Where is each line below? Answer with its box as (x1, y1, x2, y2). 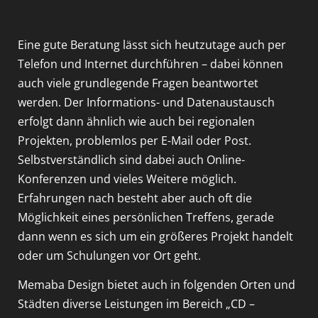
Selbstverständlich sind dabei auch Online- (18, 151, 245, 168)
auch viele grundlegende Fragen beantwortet (18, 75, 258, 91)
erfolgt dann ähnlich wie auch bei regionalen (18, 113, 255, 129)
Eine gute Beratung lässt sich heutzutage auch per (18, 36, 286, 53)
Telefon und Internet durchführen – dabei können (18, 55, 283, 72)
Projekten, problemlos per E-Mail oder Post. (18, 132, 251, 148)
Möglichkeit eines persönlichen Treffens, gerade (18, 209, 274, 225)
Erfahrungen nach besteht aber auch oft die (18, 190, 252, 206)
